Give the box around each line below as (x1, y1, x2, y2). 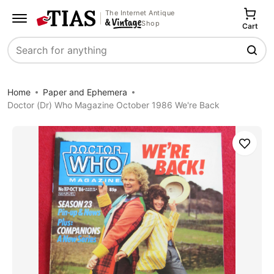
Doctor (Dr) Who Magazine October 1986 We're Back (7, 100, 220, 110)
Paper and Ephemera (43, 87, 127, 97)
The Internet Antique (105, 8, 175, 17)
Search (8, 50, 40, 63)
